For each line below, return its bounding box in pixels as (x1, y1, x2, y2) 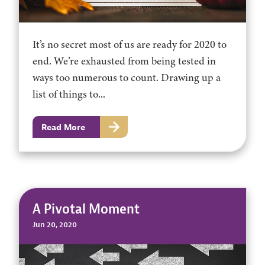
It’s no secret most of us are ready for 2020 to (33, 37, 227, 53)
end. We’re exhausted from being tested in (33, 53, 216, 69)
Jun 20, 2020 (33, 220, 77, 230)
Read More (41, 121, 85, 132)
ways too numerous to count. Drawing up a (33, 70, 221, 86)
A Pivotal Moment (33, 200, 140, 218)
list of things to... (33, 86, 106, 102)
